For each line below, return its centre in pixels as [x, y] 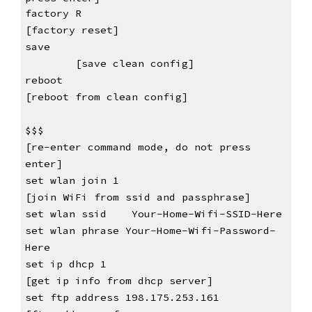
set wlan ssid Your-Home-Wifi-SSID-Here [153, 214]
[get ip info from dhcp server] [119, 281]
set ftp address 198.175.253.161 [134, 298]
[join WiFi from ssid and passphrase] [138, 197]
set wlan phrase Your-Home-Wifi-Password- [150, 231]
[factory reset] [72, 30]
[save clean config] [134, 64]
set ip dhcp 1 [78, 264]
